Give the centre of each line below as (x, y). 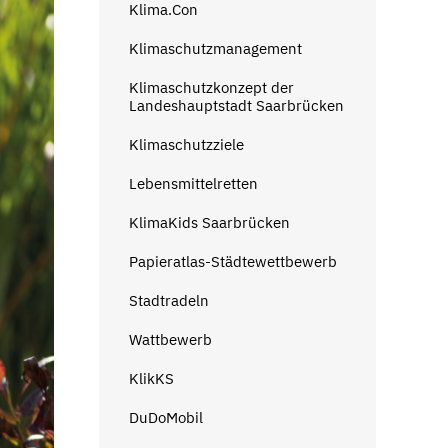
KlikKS (151, 378)
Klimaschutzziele (186, 144)
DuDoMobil (165, 417)
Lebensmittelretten (193, 183)
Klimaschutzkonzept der (211, 87)
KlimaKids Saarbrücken (209, 222)
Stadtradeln (168, 300)
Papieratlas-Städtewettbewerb (232, 261)
